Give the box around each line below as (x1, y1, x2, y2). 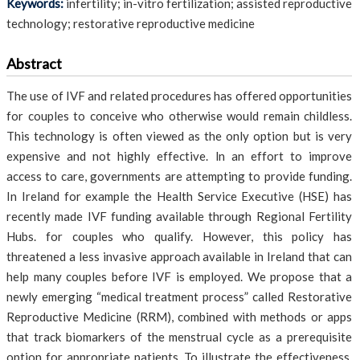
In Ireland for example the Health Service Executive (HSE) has (6, 189, 352, 203)
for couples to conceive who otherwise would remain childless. (6, 108, 352, 123)
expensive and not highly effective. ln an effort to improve (6, 149, 352, 163)
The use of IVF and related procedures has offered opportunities (6, 88, 352, 103)
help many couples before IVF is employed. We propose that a (6, 269, 352, 284)
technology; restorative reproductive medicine (6, 16, 255, 31)
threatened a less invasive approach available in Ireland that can (6, 249, 352, 264)
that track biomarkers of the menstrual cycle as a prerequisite (6, 329, 352, 344)
